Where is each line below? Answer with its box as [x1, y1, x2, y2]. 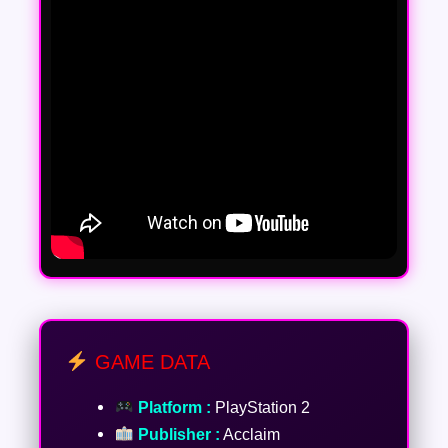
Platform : [133, 397, 211, 416]
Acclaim [219, 424, 280, 443]
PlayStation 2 [210, 397, 310, 416]
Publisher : [133, 424, 220, 443]
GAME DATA [88, 350, 210, 373]
